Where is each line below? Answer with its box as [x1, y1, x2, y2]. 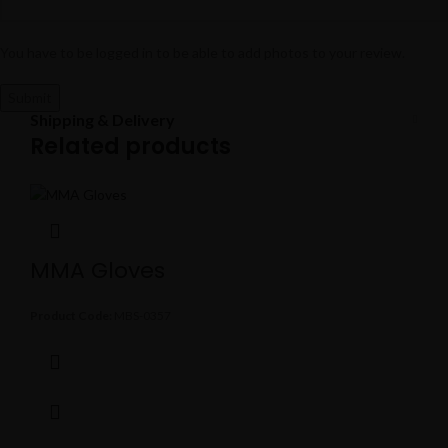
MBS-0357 [112, 307, 171, 323]
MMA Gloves [30, 254, 165, 286]
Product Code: [30, 307, 112, 323]
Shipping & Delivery [30, 110, 175, 130]
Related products [30, 131, 231, 163]
